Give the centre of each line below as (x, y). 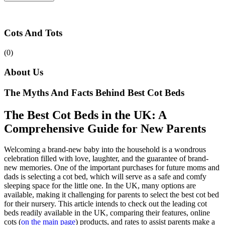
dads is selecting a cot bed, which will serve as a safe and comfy (105, 177)
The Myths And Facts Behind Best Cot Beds (94, 92)
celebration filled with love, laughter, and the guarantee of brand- (106, 159)
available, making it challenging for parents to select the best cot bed (111, 195)
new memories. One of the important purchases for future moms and (112, 168)
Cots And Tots (33, 33)
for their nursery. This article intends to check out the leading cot (105, 204)
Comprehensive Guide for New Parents (105, 128)
